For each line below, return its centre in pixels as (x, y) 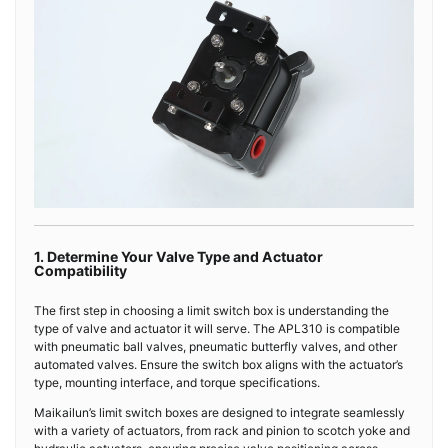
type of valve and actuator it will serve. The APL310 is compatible (217, 329)
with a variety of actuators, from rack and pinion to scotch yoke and (222, 431)
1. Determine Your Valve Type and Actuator (178, 257)
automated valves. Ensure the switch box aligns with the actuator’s (218, 365)
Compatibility (80, 271)
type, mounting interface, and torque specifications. (177, 383)
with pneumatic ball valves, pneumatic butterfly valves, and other (215, 347)
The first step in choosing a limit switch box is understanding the (211, 311)
